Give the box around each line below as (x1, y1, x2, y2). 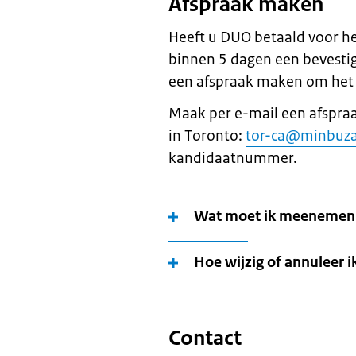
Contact (168, 324, 242, 351)
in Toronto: (168, 126, 246, 145)
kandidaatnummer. (168, 149, 297, 168)
